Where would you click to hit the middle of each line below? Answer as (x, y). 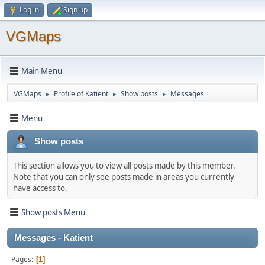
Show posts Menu (53, 212)
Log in (29, 10)
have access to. (40, 188)
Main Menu (42, 71)
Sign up (75, 10)
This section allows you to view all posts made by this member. (124, 166)
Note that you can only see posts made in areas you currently (124, 177)
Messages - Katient (54, 238)
